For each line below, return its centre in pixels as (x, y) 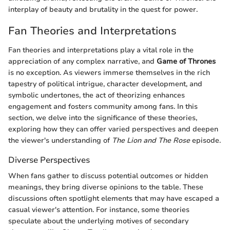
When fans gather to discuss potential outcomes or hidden (108, 176)
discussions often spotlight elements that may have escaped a (114, 199)
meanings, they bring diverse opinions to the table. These (106, 187)
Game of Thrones (186, 62)
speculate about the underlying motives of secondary (98, 221)
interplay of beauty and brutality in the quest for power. (103, 9)
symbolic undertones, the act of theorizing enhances (97, 95)
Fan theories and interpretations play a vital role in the (101, 50)
